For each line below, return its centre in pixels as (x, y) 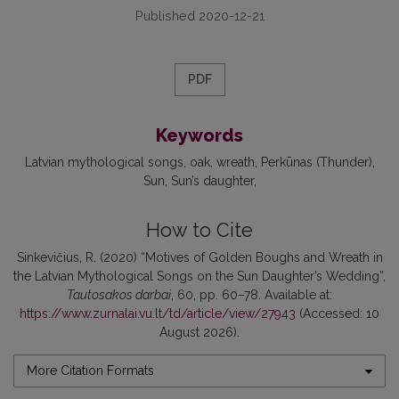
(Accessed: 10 (338, 314)
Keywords (199, 136)
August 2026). (199, 333)
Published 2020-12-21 (199, 16)
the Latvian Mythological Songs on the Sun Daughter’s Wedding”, (199, 277)
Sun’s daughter (212, 181)
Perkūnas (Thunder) (316, 163)
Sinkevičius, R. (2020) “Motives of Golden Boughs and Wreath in (199, 258)
